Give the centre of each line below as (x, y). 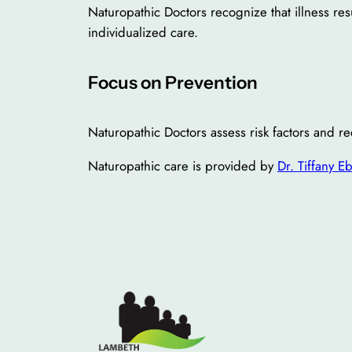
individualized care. (143, 33)
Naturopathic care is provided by (183, 166)
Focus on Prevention (173, 82)
